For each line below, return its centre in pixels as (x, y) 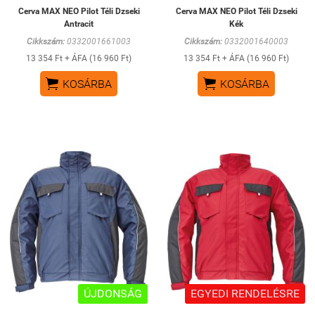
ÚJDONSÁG (113, 293)
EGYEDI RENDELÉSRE (245, 293)
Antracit (79, 24)
